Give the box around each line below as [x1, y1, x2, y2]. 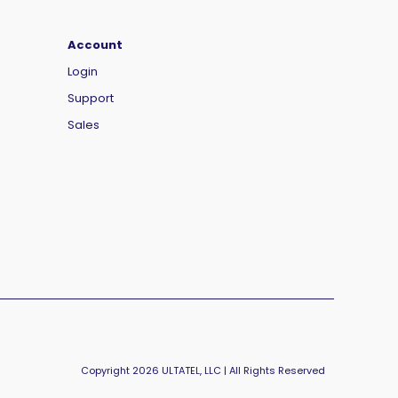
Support [68, 89, 114, 107]
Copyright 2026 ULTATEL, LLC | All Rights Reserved [81, 362, 325, 378]
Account [68, 36, 123, 53]
